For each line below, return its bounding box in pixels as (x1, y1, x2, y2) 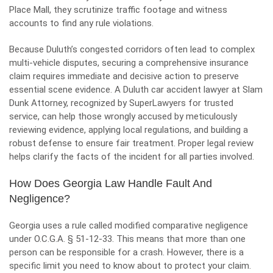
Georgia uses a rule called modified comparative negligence (9, 220, 248, 231)
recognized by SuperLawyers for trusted (71, 97, 233, 108)
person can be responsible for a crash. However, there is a (9, 247, 244, 258)
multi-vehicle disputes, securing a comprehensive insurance (9, 57, 249, 68)
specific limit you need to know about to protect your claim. (9, 260, 251, 271)
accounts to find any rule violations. (9, 18, 156, 29)
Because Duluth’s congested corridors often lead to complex (9, 44, 255, 55)
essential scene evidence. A (9, 84, 123, 95)
